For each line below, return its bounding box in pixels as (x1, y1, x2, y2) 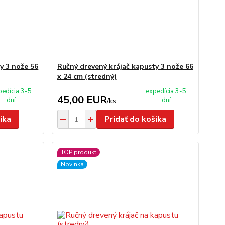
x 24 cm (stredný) (57, 72, 117, 81)
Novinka (60, 160, 84, 168)
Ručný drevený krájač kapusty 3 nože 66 (57, 62, 193, 71)
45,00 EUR (57, 93, 107, 107)
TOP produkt (60, 148, 96, 156)
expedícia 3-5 (146, 87, 187, 96)
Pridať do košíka (104, 114, 166, 125)
